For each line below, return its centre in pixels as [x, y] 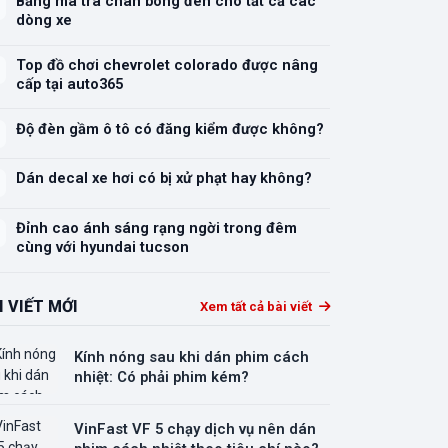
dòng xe [44, 20]
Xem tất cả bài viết [257, 307]
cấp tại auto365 [70, 83]
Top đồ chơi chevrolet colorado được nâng [167, 64]
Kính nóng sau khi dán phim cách [191, 357]
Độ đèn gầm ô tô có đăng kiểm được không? [170, 128]
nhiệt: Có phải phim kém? [161, 377]
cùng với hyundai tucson [103, 247]
